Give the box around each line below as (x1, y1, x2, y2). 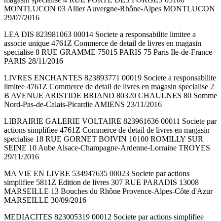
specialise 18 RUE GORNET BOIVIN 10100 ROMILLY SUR (4, 135, 203, 144)
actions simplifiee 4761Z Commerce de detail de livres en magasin (4, 126, 210, 135)
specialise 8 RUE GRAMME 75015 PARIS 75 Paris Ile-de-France (4, 48, 212, 57)
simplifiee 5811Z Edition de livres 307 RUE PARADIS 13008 (4, 178, 199, 187)
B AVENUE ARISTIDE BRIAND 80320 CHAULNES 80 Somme (4, 91, 217, 100)
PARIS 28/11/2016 (4, 57, 63, 66)
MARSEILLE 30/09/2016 (4, 196, 86, 205)
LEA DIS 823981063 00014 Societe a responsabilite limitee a (4, 30, 196, 39)
